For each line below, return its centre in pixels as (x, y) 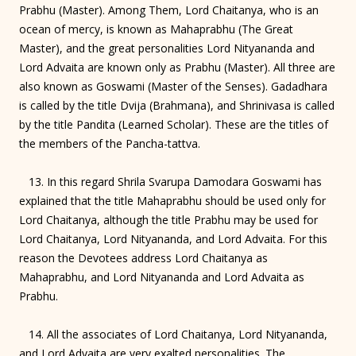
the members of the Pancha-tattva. (110, 143)
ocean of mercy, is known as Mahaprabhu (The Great (156, 29)
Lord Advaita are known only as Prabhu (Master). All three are (177, 67)
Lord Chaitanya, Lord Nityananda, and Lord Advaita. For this (173, 238)
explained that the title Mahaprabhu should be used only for (172, 200)
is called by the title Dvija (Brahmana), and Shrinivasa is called (177, 105)
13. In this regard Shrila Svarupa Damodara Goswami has (170, 181)
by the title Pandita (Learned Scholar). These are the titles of (174, 124)
